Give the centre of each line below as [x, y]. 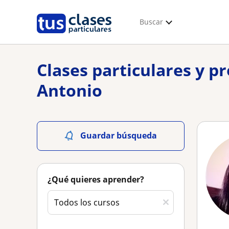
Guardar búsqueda [119, 135]
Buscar [151, 22]
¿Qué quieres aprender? [96, 179]
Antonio [70, 90]
